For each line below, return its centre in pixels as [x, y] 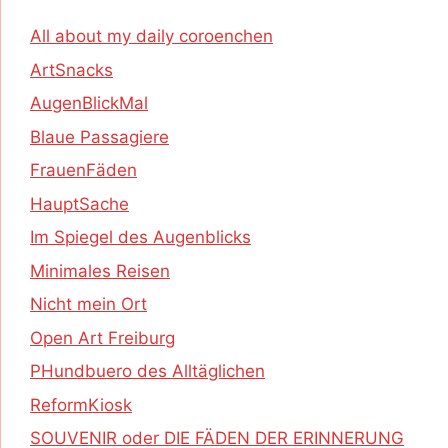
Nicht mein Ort [88, 304]
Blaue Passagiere [99, 136]
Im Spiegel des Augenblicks [140, 237]
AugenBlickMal [89, 103]
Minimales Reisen [100, 270]
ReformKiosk [81, 404]
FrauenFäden [83, 170]
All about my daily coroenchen [151, 36]
